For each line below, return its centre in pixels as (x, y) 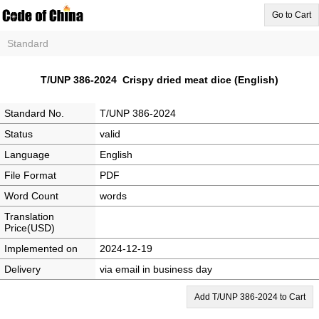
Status (19, 134)
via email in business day (156, 269)
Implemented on (41, 249)
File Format (30, 175)
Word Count (31, 196)
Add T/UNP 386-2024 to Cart (250, 297)
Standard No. (34, 113)
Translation (29, 216)
